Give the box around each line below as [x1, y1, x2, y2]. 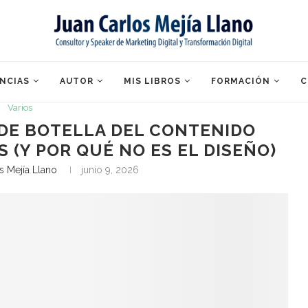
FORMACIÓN [211, 76, 270, 86]
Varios [7, 102, 32, 113]
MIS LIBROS [124, 76, 181, 86]
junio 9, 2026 [81, 164, 140, 175]
